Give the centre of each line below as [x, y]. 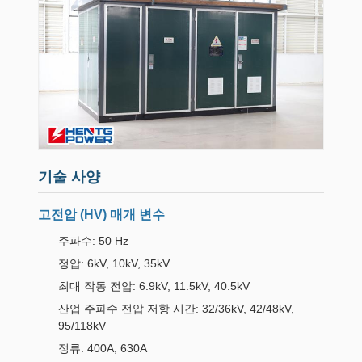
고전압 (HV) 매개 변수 [101, 215]
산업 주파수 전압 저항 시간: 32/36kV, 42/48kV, [176, 309]
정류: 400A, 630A [103, 348]
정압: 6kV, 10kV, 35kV [114, 263]
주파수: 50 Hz [93, 241]
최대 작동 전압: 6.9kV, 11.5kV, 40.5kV [154, 286]
